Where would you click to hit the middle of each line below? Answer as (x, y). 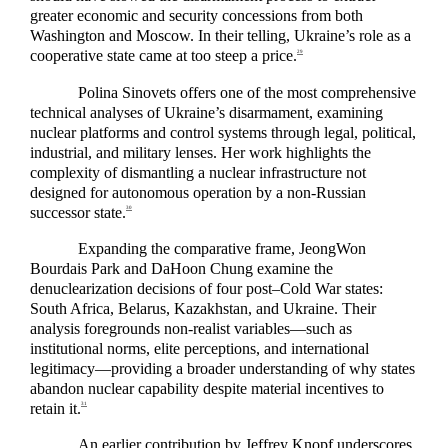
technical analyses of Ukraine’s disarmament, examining (206, 112)
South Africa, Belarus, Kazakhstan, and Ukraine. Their (203, 308)
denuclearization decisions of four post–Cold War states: (206, 288)
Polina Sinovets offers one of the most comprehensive (247, 92)
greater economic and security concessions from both (196, 16)
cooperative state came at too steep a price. (163, 56)
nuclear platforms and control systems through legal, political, (223, 132)
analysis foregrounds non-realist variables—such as (191, 328)
